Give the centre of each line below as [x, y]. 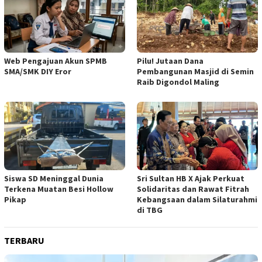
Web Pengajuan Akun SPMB [56, 61]
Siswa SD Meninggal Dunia [54, 179]
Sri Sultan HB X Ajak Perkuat [191, 179]
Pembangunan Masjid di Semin [195, 72]
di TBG [150, 210]
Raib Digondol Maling [178, 82]
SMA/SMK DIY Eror [38, 72]
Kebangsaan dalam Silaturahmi [197, 200]
